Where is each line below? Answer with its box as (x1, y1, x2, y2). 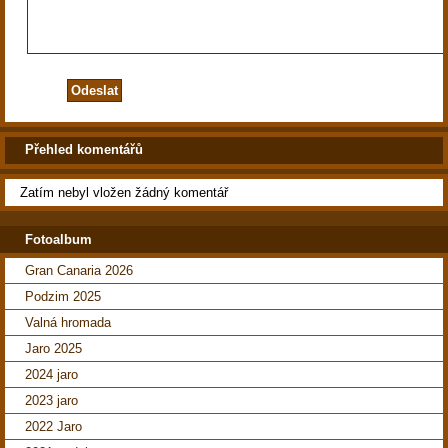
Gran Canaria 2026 (25, 263, 133, 279)
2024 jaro (25, 367, 78, 383)
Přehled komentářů (25, 142, 143, 158)
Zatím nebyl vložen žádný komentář (20, 184, 228, 200)
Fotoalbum (25, 231, 92, 247)
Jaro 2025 (25, 341, 82, 357)
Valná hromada (25, 315, 111, 331)
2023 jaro (25, 393, 78, 409)
